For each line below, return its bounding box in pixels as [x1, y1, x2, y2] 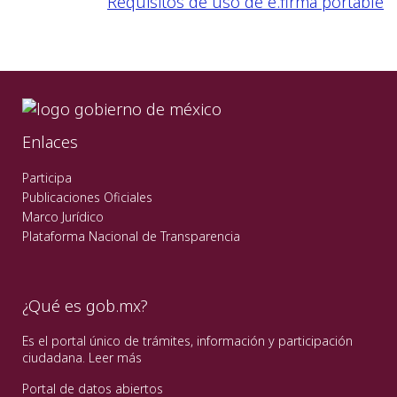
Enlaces [22, 131, 78, 153]
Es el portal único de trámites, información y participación [22, 332, 353, 350]
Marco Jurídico [22, 208, 104, 226]
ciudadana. [22, 349, 89, 367]
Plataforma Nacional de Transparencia [22, 228, 240, 245]
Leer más [89, 349, 142, 367]
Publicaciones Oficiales [22, 189, 152, 206]
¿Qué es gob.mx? [22, 295, 148, 317]
